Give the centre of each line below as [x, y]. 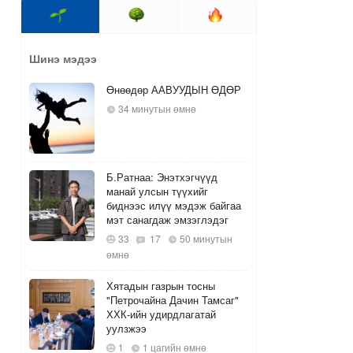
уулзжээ [126, 329]
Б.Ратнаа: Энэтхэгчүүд [162, 177]
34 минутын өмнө [156, 109]
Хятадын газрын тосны [160, 286]
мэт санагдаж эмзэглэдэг [167, 220]
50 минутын [204, 239]
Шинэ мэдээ [63, 59]
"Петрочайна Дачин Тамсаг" [172, 300]
